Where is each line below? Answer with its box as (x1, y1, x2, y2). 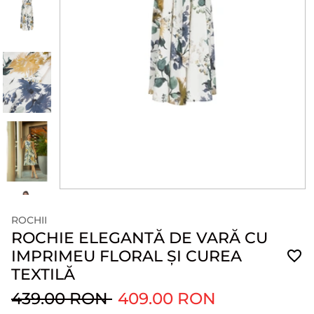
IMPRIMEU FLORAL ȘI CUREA (11, 247, 242, 265)
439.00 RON (11, 288, 112, 308)
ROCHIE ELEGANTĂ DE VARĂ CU (11, 228, 268, 247)
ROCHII (11, 214, 47, 226)
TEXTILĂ (11, 265, 75, 283)
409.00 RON (118, 288, 216, 308)
